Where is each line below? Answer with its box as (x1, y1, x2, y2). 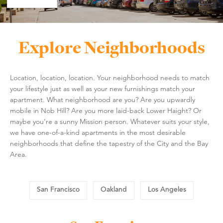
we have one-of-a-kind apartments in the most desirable (10, 127, 186, 137)
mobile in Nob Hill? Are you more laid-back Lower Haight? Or (10, 106, 202, 115)
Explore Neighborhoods (18, 35, 205, 59)
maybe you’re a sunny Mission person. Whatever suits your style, (10, 116, 210, 126)
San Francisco (37, 186, 80, 194)
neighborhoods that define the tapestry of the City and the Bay (10, 138, 208, 148)
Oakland (101, 186, 127, 194)
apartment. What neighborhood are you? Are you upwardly (10, 95, 195, 104)
